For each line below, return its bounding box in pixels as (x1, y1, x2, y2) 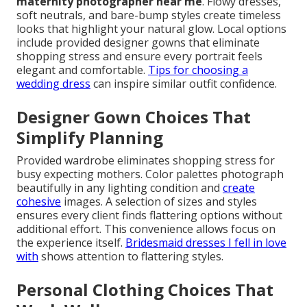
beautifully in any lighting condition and (16, 180, 223, 196)
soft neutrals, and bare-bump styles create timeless (16, 8, 281, 23)
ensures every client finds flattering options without (16, 208, 282, 223)
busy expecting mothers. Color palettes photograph (16, 167, 284, 182)
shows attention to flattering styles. (38, 249, 223, 265)
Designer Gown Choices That (16, 106, 251, 129)
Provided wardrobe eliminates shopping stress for (16, 153, 275, 169)
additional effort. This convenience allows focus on (16, 221, 275, 237)
